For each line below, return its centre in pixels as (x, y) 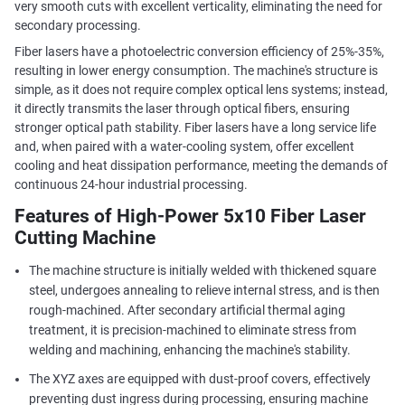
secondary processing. (77, 25)
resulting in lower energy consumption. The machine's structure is (196, 70)
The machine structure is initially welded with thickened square (202, 271)
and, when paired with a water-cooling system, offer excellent (184, 146)
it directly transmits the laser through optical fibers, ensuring (182, 108)
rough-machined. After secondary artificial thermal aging (187, 311)
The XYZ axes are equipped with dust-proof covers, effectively (199, 379)
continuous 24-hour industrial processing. (131, 184)
